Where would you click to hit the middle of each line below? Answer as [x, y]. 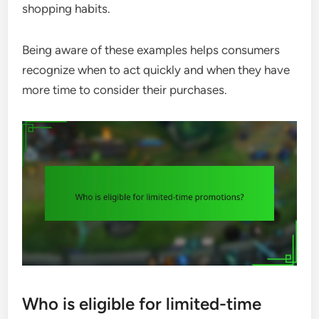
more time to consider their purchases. [125, 90]
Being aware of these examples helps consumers [151, 50]
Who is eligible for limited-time [142, 303]
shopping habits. [67, 9]
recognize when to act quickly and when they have [156, 70]
